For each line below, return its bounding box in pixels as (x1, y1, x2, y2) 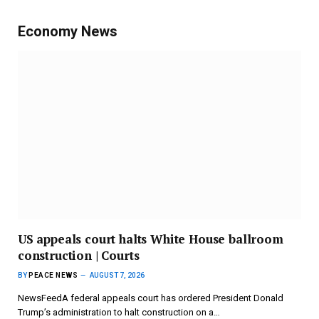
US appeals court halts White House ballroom (18, 230, 283, 247)
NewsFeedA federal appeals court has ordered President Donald (18, 292, 283, 303)
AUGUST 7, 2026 (90, 271, 145, 279)
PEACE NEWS (28, 271, 78, 279)
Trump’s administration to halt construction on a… (18, 306, 220, 318)
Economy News (18, 22, 117, 40)
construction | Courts (18, 246, 140, 263)
